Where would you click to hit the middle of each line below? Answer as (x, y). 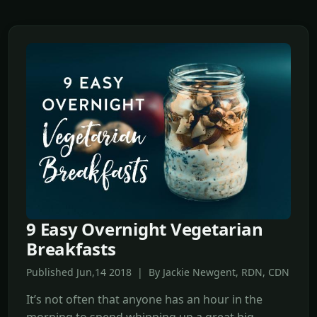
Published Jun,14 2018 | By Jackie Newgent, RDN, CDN (158, 272)
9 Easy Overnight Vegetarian (145, 229)
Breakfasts (71, 248)
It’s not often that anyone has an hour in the (144, 299)
